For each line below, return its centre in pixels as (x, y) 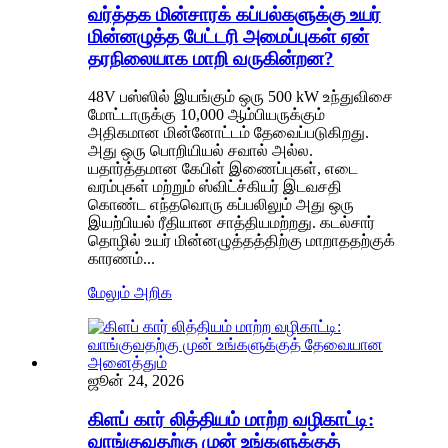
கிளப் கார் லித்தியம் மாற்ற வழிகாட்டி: (231, 420)
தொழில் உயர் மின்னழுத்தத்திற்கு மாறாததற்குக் (241, 241)
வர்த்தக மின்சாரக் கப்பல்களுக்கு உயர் (234, 14)
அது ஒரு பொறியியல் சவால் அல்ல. (200, 151)
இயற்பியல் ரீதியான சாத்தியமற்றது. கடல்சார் (231, 223)
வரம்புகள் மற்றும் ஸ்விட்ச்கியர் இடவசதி (215, 187)
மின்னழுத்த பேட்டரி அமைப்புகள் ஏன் (228, 36)
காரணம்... (121, 259)
